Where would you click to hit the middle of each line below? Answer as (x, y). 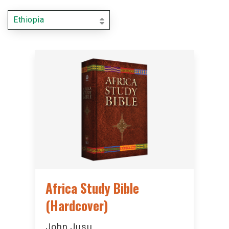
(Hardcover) (77, 205)
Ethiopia (29, 20)
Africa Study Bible (92, 188)
